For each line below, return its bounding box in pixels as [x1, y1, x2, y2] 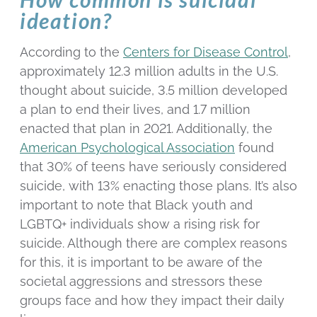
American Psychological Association [20, 140, 235, 156]
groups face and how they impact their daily [20, 293, 284, 309]
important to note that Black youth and [20, 197, 253, 213]
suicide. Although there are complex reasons [20, 236, 287, 251]
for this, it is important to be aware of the [20, 255, 263, 270]
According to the [20, 45, 123, 60]
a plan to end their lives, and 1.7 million [20, 102, 250, 117]
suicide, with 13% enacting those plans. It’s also [20, 178, 297, 194]
